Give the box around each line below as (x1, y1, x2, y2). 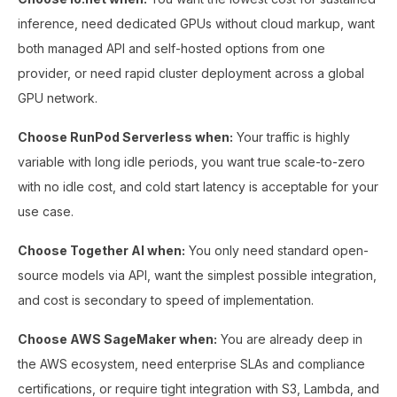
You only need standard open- (185, 242, 369, 258)
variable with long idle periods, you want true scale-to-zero (18, 153, 365, 169)
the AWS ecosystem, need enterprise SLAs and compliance (18, 355, 365, 371)
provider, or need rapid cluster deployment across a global (18, 65, 364, 81)
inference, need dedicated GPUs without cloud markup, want (18, 15, 375, 31)
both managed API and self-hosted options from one (18, 40, 325, 56)
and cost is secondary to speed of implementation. (18, 292, 314, 307)
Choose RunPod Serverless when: (18, 128, 233, 144)
